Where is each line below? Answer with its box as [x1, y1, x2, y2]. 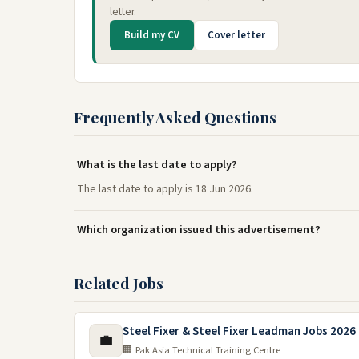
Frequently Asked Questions [74, 107, 276, 127]
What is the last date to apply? [77, 156, 237, 173]
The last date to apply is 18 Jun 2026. [77, 181, 253, 197]
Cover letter [208, 28, 265, 42]
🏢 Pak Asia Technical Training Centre [123, 343, 280, 357]
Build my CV [124, 28, 179, 42]
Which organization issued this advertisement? [77, 221, 321, 238]
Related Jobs [74, 272, 163, 293]
